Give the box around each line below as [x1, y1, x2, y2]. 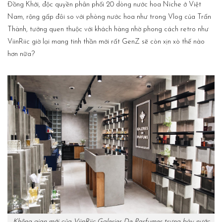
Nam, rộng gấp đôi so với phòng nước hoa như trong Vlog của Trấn [7, 13, 211, 21]
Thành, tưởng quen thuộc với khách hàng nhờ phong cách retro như [7, 26, 209, 33]
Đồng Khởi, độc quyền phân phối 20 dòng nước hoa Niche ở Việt [7, 1, 201, 8]
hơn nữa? [7, 51, 35, 58]
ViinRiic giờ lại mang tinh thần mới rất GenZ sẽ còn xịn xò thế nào [7, 38, 205, 46]
